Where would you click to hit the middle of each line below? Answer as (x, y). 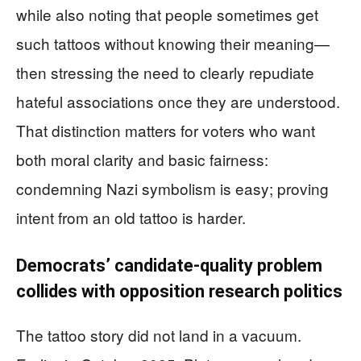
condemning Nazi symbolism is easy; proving (172, 188)
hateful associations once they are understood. (178, 101)
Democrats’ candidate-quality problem (169, 265)
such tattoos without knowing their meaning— (173, 43)
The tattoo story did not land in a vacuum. (159, 334)
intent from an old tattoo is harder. (131, 217)
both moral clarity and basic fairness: (142, 159)
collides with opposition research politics (179, 291)
